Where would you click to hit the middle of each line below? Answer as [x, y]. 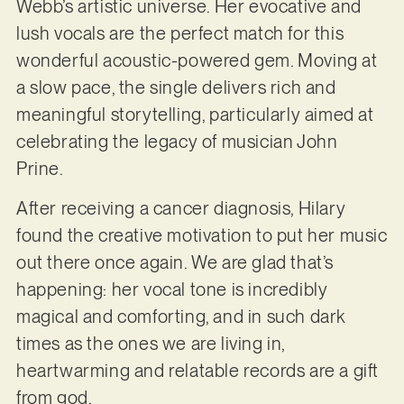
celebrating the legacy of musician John [177, 141]
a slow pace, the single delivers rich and [176, 87]
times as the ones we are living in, [150, 344]
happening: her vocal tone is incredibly [172, 290]
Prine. [41, 168]
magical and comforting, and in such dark [180, 317]
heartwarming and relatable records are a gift [197, 371]
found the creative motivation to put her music [202, 236]
